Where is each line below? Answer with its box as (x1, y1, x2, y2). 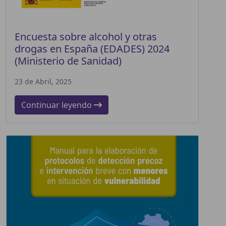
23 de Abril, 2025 (15, 76, 72, 86)
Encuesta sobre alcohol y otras (15, 29, 157, 43)
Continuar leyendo (21, 99, 94, 110)
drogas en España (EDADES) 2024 (15, 41, 169, 55)
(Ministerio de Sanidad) (15, 53, 122, 68)
